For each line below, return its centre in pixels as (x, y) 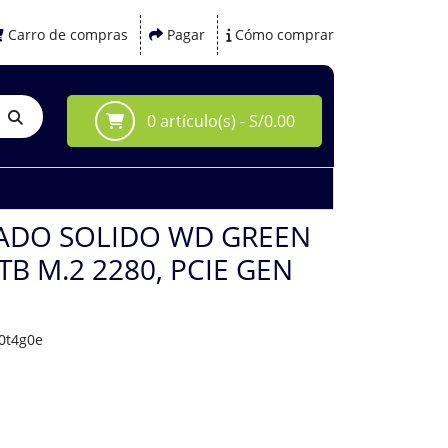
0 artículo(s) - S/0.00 (218, 121)
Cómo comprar (284, 34)
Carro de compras (68, 34)
